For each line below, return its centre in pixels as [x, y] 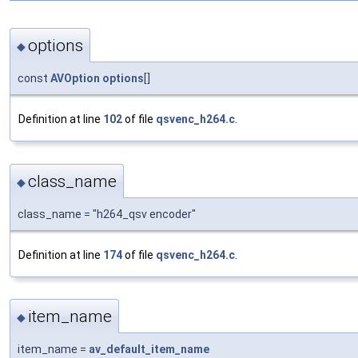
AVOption [75, 79]
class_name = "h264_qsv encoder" [107, 214]
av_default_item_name [149, 350]
